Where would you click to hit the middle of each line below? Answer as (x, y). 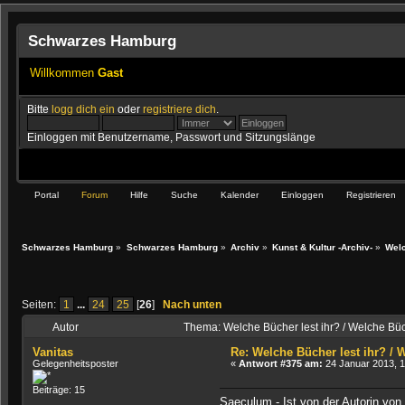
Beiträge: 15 (59, 390)
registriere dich (180, 108)
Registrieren (371, 195)
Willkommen (63, 72)
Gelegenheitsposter (76, 364)
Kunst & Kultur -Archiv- (322, 247)
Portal (47, 195)
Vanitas (53, 353)
